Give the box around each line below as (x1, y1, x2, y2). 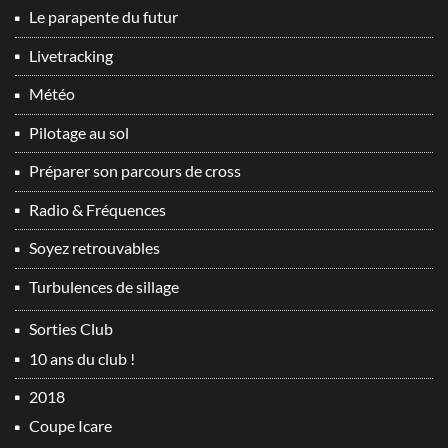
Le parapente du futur (29, 7, 178, 27)
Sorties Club (29, 319, 113, 339)
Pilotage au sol (29, 122, 129, 142)
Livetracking (29, 45, 113, 65)
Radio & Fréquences (29, 199, 166, 219)
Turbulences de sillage (29, 276, 179, 296)
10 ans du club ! (29, 348, 135, 368)
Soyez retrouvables (29, 238, 160, 258)
